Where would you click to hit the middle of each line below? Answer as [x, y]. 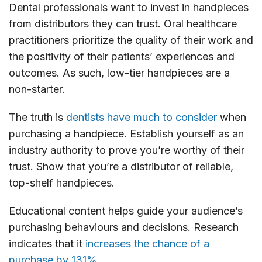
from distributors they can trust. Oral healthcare [123, 23]
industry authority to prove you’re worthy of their [127, 150]
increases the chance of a [147, 243]
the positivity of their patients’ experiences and [122, 56]
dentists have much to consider [142, 117]
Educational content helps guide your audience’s [126, 211]
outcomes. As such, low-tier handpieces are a [119, 73]
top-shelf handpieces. [62, 182]
